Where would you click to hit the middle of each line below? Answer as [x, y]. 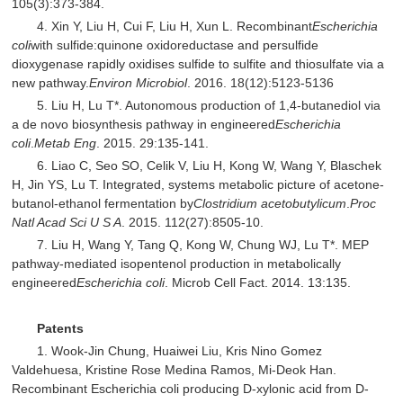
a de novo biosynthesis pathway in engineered [144, 124]
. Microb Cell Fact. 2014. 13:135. [258, 283]
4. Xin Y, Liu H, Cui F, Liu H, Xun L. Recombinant [175, 26]
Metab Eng [66, 143]
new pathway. [51, 82]
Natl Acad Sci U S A [67, 223]
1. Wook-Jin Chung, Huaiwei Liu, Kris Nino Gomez [180, 350]
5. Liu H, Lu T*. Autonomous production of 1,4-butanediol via [209, 105]
